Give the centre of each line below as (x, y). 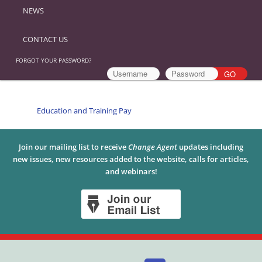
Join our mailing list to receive (73, 146)
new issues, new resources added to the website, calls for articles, (131, 159)
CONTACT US (46, 39)
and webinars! (131, 171)
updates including (210, 146)
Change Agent (153, 146)
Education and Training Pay (84, 110)
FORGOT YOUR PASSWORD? (54, 60)
